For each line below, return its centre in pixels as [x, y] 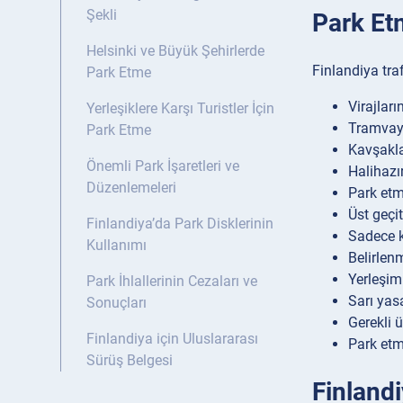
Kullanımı [116, 246]
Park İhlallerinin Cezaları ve [172, 282]
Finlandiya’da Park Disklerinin [180, 224]
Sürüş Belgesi [130, 361]
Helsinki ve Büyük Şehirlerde [175, 51]
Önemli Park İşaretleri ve [163, 166]
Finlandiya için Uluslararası [172, 339]
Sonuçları [116, 303]
